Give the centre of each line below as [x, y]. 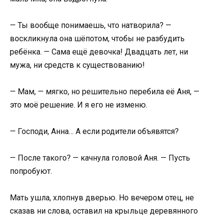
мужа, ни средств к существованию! [77, 65]
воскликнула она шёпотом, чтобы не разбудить [97, 38]
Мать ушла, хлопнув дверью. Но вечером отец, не [102, 198]
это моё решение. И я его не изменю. [79, 105]
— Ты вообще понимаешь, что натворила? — [91, 25]
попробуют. [31, 171]
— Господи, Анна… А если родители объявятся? [94, 132]
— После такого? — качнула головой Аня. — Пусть [100, 158]
